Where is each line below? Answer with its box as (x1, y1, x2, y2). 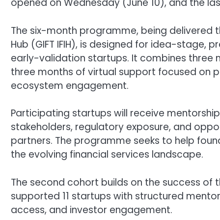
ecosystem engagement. (11, 79, 129, 92)
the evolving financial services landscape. (11, 148, 203, 162)
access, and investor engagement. (11, 203, 172, 217)
